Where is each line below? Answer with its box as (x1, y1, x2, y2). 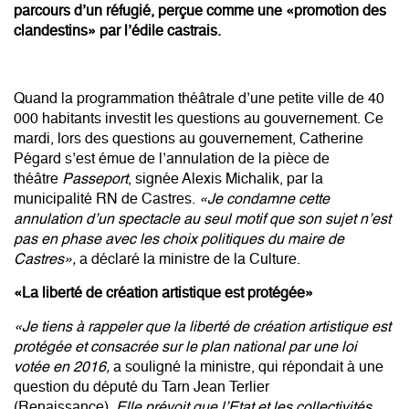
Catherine (299, 131, 363, 147)
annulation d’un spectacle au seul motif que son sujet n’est (14, 212, 391, 227)
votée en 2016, (14, 360, 113, 375)
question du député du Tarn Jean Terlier (14, 380, 269, 395)
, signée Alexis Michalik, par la (128, 172, 323, 187)
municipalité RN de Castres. (14, 192, 199, 207)
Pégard (14, 152, 61, 167)
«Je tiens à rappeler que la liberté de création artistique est (14, 320, 391, 335)
